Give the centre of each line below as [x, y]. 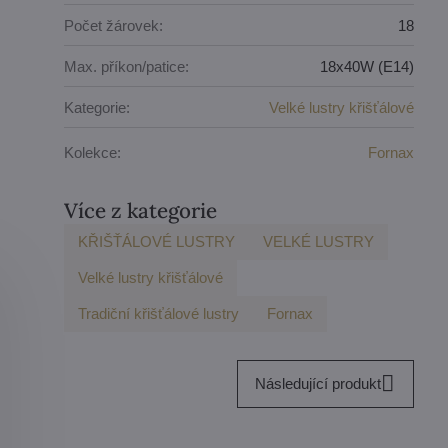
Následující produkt [318, 383]
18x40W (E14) [367, 66]
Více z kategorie [141, 210]
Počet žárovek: [114, 25]
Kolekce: [93, 152]
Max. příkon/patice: [127, 66]
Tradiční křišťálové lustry [159, 313]
